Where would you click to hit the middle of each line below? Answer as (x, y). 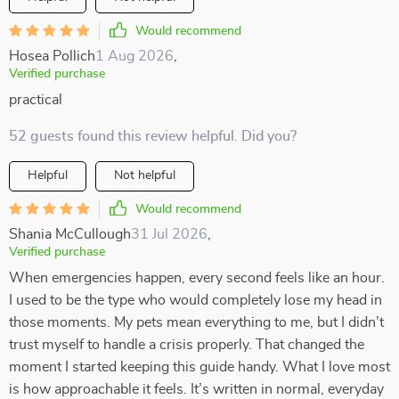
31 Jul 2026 (169, 234)
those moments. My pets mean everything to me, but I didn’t (196, 322)
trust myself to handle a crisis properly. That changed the (187, 345)
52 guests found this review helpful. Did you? (153, 136)
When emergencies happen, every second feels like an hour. (197, 278)
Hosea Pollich (52, 56)
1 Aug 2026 (134, 56)
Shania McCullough (70, 234)
